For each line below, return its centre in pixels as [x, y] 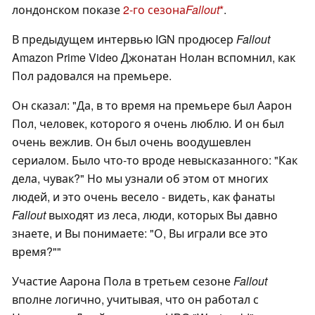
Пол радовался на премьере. [92, 76]
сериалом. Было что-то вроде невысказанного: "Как [155, 160]
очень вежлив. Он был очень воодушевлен [131, 142]
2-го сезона [154, 10]
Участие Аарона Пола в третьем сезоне [123, 281]
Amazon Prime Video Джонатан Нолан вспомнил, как [154, 58]
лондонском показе [67, 10]
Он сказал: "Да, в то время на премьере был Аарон [152, 105]
